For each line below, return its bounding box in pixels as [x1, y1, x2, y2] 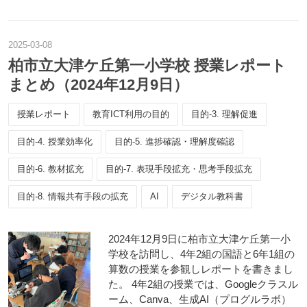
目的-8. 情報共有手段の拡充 [17, 191, 128, 201]
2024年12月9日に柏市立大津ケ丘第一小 [108, 233, 291, 245]
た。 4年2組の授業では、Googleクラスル [108, 278, 298, 290]
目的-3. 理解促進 [191, 109, 258, 119]
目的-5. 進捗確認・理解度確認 [114, 136, 234, 147]
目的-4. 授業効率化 [17, 136, 93, 147]
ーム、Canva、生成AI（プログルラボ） [108, 293, 291, 305]
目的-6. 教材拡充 [17, 164, 84, 174]
